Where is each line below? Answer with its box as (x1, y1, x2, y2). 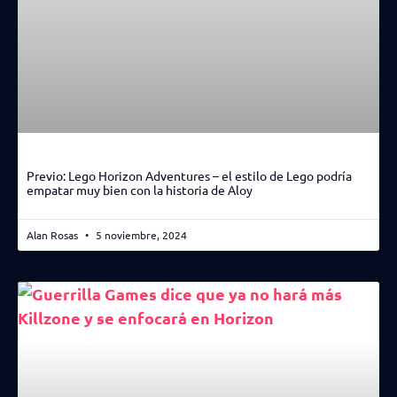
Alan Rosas (27, 228, 81, 243)
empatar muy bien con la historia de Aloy (27, 182, 253, 198)
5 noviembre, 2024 (93, 228, 187, 243)
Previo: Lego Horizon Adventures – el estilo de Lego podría (27, 167, 352, 184)
